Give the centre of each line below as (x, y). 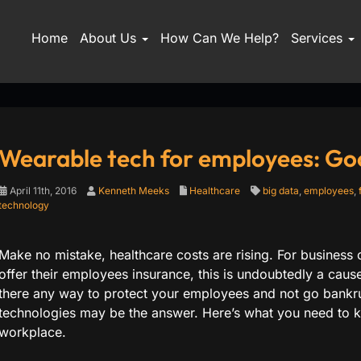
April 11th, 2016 (41, 191)
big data (280, 191)
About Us (110, 38)
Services (318, 38)
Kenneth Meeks (133, 191)
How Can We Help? (219, 38)
